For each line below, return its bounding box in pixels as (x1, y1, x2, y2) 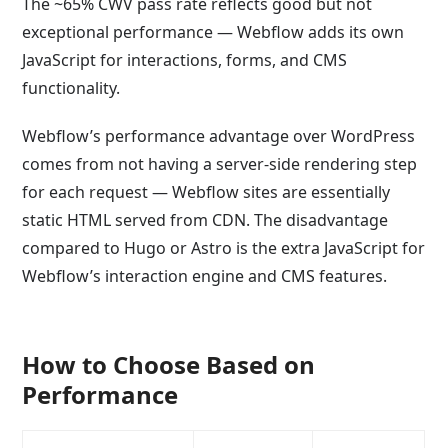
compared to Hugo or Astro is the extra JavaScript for (22, 236, 426, 259)
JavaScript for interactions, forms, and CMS (22, 48, 348, 71)
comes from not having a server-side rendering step (22, 152, 418, 175)
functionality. (22, 76, 121, 99)
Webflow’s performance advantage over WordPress (22, 124, 416, 147)
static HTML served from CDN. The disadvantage (22, 208, 389, 231)
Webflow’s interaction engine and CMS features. (22, 264, 388, 287)
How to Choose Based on (22, 347, 316, 381)
